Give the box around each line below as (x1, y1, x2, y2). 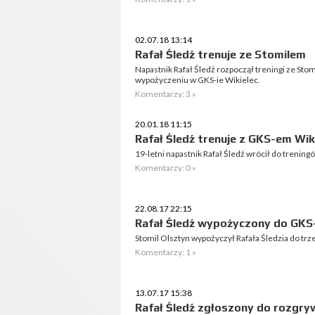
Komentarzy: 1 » (135, 247, 196, 257)
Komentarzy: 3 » (135, 89, 196, 99)
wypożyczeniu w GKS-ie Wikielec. (135, 75, 260, 85)
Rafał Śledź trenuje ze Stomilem (135, 48, 306, 61)
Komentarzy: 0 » (135, 162, 196, 173)
